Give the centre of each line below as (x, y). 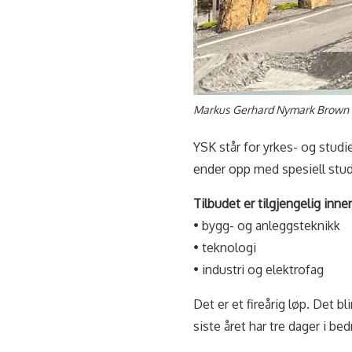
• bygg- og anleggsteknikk (266, 226)
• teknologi (224, 248)
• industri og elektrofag (258, 270)
